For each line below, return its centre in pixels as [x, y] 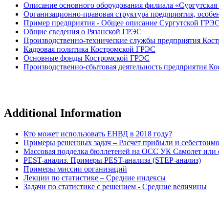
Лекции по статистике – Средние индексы [95, 177]
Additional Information [63, 113]
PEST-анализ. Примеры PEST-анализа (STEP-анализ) [112, 160]
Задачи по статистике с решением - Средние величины [115, 186]
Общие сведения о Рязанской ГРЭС [83, 31]
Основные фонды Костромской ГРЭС [87, 58]
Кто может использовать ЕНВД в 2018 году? [98, 133]
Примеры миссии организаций [75, 169]
